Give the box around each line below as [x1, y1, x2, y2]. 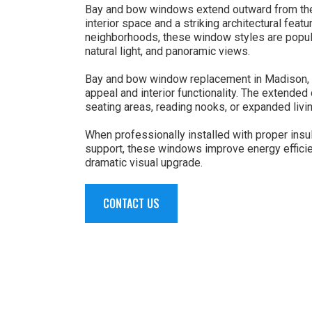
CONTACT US [103, 195, 159, 212]
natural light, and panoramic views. [85, 45, 250, 58]
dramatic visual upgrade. [85, 156, 203, 169]
